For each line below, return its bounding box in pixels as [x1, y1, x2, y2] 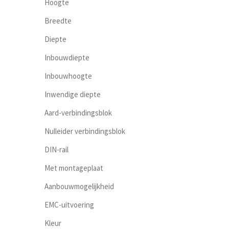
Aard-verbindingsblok [44, 108, 112, 118]
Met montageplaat [44, 163, 103, 173]
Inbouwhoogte [44, 71, 92, 81]
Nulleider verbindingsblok [44, 126, 125, 136]
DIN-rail [44, 145, 68, 155]
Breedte [44, 16, 72, 26]
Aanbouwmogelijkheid [44, 181, 114, 192]
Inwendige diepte [44, 89, 101, 100]
